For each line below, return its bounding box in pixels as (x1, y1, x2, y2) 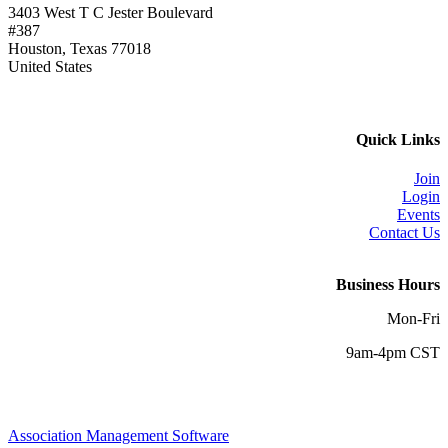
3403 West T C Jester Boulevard (8, 3, 213, 21)
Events (397, 206, 440, 224)
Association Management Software (8, 427, 229, 445)
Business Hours (336, 276, 440, 294)
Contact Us (369, 224, 440, 242)
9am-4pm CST (346, 344, 440, 362)
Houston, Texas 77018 (8, 39, 151, 57)
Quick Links (356, 130, 440, 148)
